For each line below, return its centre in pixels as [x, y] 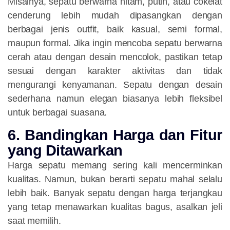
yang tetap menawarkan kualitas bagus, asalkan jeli [115, 207]
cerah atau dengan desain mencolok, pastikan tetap [115, 57]
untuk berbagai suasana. [57, 113]
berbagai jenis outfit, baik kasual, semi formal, [115, 30]
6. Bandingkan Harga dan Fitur [115, 135]
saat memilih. [34, 221]
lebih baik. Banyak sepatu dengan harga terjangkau [115, 193]
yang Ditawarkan [65, 151]
